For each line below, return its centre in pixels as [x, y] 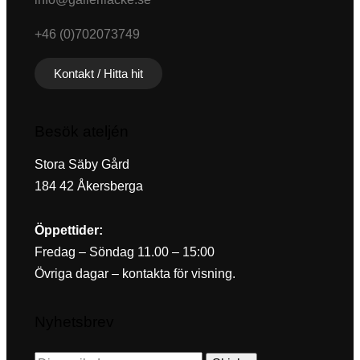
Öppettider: [69, 231]
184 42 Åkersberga [89, 186]
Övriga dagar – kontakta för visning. [135, 274]
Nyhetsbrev [74, 322]
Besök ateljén [82, 131]
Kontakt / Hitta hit [98, 73]
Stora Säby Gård [82, 164]
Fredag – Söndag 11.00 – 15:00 [125, 252]
